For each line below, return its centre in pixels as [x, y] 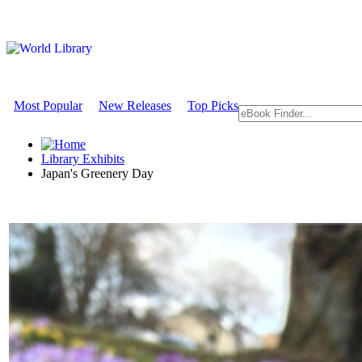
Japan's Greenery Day [97, 173]
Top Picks [213, 105]
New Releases [135, 105]
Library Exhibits [83, 159]
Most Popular [48, 105]
